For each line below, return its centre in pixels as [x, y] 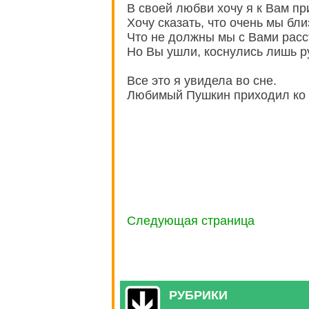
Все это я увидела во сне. [202, 81]
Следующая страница [191, 221]
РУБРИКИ [198, 295]
